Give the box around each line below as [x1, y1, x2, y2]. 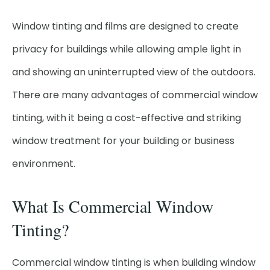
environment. [12, 157, 75, 171]
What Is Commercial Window [12, 195, 213, 218]
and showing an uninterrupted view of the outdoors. [12, 65, 256, 79]
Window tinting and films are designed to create [12, 19, 239, 33]
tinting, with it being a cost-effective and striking [12, 111, 241, 125]
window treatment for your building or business [12, 134, 234, 148]
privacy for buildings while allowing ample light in [12, 42, 241, 56]
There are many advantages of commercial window [12, 88, 258, 102]
